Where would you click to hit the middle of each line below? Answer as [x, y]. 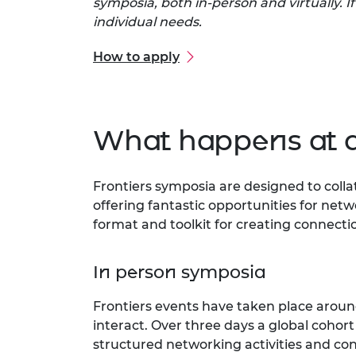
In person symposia [179, 273]
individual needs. [154, 22]
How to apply [136, 57]
